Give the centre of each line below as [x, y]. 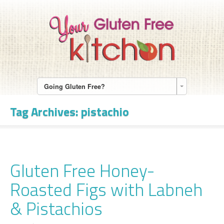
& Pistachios [56, 208]
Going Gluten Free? [74, 86]
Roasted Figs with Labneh [106, 189]
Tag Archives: [45, 111]
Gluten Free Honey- [82, 170]
